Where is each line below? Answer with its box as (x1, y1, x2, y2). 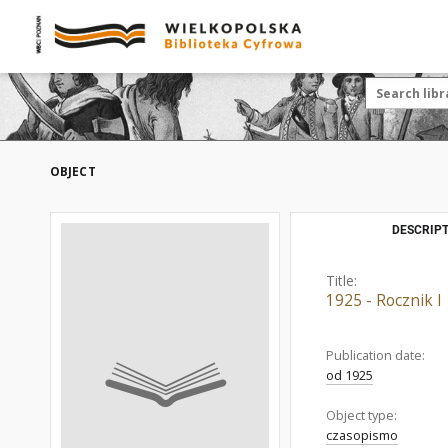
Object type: (326, 407, 397, 424)
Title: (326, 271, 357, 290)
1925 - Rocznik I (326, 290, 442, 311)
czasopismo (326, 427, 398, 444)
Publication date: (326, 347, 425, 364)
